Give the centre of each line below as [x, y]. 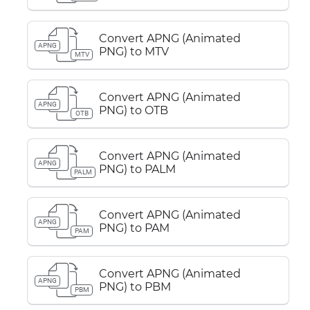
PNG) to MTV [134, 52]
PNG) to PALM [137, 169]
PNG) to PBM [135, 287]
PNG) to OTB [134, 110]
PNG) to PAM [134, 228]
